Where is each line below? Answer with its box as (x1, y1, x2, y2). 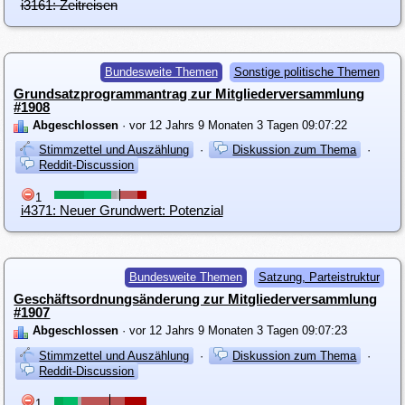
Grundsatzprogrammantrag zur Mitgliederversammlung (14, 85, 365, 101)
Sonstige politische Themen (233, 64, 380, 79)
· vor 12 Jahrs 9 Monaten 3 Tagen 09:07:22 (118, 118, 348, 132)
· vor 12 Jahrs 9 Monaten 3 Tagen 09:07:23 (118, 324, 348, 338)
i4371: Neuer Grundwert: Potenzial (20, 202, 223, 219)
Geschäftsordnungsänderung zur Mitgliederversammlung (14, 291, 378, 307)
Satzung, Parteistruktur (258, 270, 380, 285)
